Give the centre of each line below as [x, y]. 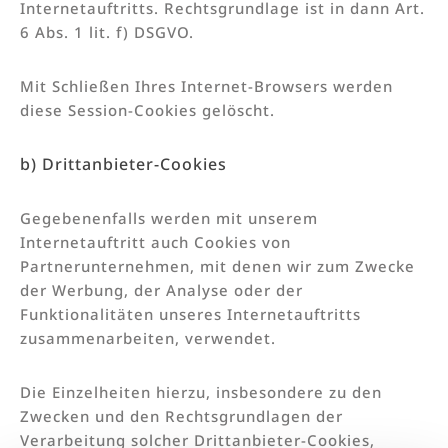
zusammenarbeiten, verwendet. [148, 337]
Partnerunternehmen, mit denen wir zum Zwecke [217, 265]
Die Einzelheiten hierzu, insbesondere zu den [201, 391]
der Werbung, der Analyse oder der [161, 289]
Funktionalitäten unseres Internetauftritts [190, 313]
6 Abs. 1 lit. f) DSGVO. [107, 31]
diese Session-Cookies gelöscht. [147, 109]
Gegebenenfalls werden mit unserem [169, 217]
